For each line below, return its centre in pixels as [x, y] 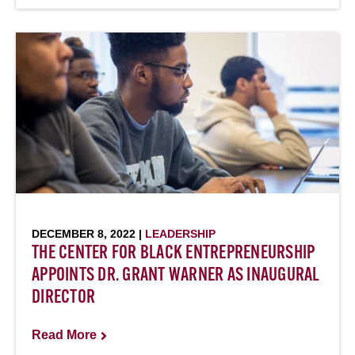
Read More [64, 335]
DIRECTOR [63, 298]
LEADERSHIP [180, 234]
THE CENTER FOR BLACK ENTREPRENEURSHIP [174, 254]
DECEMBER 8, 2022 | [88, 234]
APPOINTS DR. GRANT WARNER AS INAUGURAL [176, 276]
